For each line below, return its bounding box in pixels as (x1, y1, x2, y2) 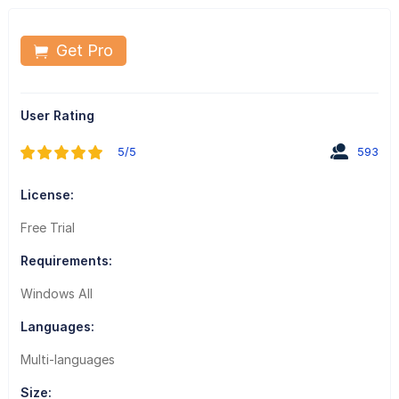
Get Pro (51, 40, 113, 60)
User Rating (20, 107, 94, 123)
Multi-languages (20, 351, 115, 367)
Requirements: (20, 252, 112, 268)
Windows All (20, 285, 93, 301)
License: (20, 186, 74, 202)
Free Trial (20, 219, 75, 235)
